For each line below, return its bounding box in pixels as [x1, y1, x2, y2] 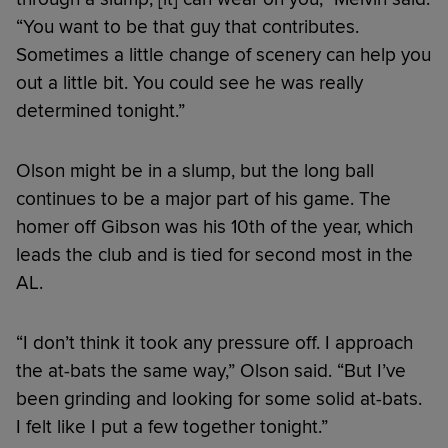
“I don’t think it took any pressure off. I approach [16, 330, 413, 355]
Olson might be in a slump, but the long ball [16, 158, 374, 183]
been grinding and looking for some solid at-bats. [16, 386, 422, 411]
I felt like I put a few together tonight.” [16, 414, 328, 439]
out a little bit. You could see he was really [16, 70, 363, 95]
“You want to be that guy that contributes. [16, 14, 359, 39]
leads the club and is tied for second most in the [16, 242, 413, 267]
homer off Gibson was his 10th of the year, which [16, 214, 413, 239]
